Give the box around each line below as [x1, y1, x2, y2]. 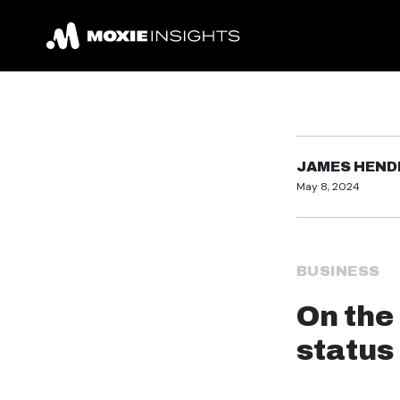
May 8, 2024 [296, 179, 360, 194]
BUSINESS [296, 263, 380, 279]
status [296, 335, 394, 366]
